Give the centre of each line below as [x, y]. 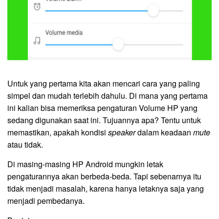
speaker [122, 132]
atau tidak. [25, 144]
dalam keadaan [164, 132]
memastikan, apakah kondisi [58, 132]
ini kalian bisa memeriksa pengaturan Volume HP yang [102, 108]
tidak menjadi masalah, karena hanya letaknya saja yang [106, 188]
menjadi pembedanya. [46, 200]
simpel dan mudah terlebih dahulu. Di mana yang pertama [108, 95]
